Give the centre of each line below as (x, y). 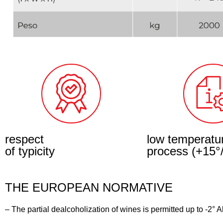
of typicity (30, 151)
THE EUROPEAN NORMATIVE (89, 187)
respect (24, 139)
